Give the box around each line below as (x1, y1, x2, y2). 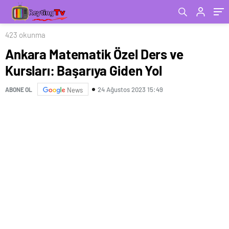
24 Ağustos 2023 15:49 (98, 85, 163, 94)
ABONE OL (5, 85, 32, 93)
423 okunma (5, 30, 45, 39)
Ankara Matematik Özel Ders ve (5, 46, 184, 62)
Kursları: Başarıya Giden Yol (5, 62, 162, 78)
